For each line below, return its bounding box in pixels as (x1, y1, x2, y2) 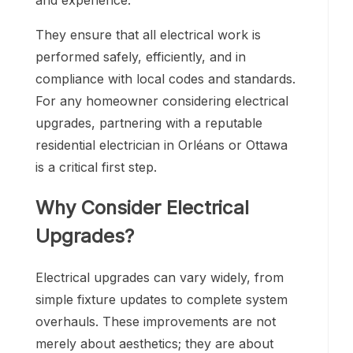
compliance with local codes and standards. (35, 71, 295, 87)
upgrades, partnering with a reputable (35, 115, 262, 132)
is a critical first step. (35, 159, 157, 176)
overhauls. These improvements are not (35, 313, 276, 329)
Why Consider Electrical (35, 195, 249, 219)
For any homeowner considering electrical (35, 93, 288, 110)
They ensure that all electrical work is (35, 27, 261, 43)
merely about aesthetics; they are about (35, 335, 273, 351)
